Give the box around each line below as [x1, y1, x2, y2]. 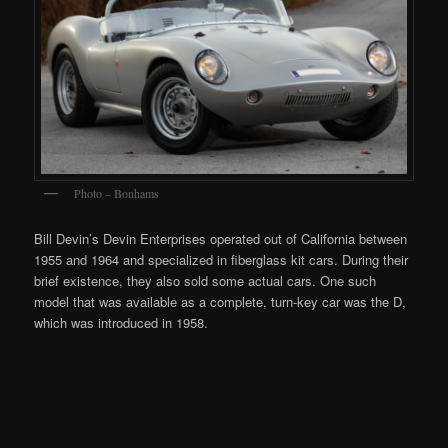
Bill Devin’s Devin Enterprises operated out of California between [34, 228, 408, 248]
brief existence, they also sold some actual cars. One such [34, 270, 377, 290]
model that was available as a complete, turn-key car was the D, [34, 291, 407, 311]
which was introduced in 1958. [34, 312, 209, 332]
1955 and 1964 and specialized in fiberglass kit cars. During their [34, 249, 409, 269]
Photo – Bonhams [74, 185, 160, 202]
